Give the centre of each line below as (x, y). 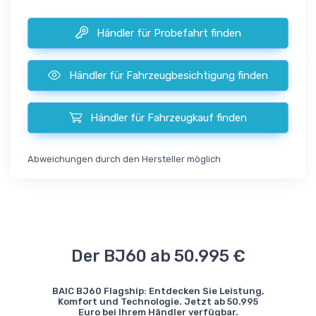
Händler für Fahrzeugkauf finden (169, 117)
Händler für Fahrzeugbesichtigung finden (169, 75)
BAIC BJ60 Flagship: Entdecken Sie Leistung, (158, 291)
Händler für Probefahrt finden (169, 33)
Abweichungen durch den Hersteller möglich (124, 159)
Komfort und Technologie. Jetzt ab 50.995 (158, 301)
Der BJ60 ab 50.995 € (158, 256)
